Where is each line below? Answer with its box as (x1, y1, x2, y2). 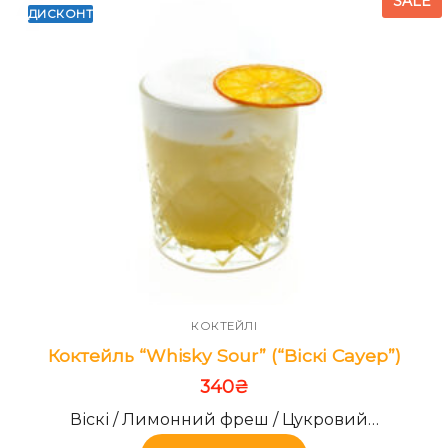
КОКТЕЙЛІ (191, 318, 257, 333)
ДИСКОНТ (27, 6, 94, 21)
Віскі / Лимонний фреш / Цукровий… (69, 410, 379, 430)
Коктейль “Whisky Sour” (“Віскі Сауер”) (47, 344, 401, 366)
